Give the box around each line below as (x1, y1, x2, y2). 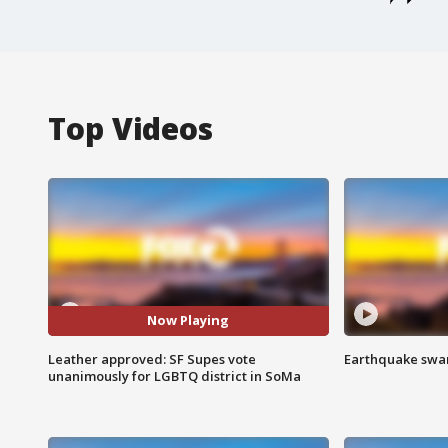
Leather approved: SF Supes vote (48, 349, 256, 368)
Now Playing (147, 311, 230, 330)
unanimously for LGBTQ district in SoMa (48, 366, 301, 385)
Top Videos (48, 107, 213, 149)
